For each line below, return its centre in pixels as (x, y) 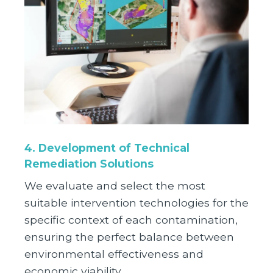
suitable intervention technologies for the (136, 203)
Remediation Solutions (89, 164)
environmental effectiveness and (114, 254)
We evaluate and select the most (115, 186)
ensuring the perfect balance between (129, 237)
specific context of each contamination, (131, 220)
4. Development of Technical (107, 148)
